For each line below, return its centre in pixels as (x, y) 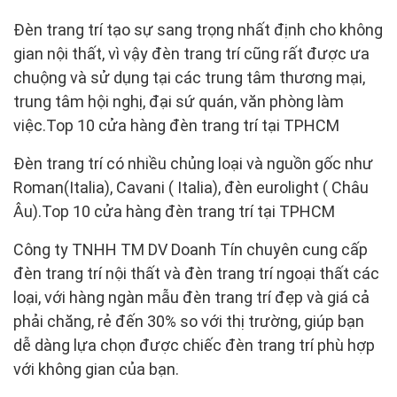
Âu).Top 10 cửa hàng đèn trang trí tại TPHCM (174, 211)
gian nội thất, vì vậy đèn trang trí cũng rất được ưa (191, 53)
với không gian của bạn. (96, 369)
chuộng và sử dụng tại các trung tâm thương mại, (189, 77)
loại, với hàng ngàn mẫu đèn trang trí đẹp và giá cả (191, 297)
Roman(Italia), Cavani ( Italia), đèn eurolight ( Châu (191, 187)
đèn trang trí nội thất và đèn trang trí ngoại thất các (196, 273)
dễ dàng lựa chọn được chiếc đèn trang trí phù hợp (194, 345)
